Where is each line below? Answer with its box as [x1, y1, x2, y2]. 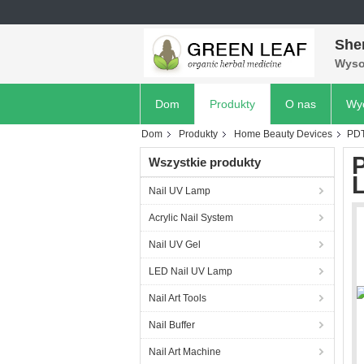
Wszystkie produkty [149, 155, 261, 169]
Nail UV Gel [149, 239, 201, 250]
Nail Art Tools [149, 292, 206, 304]
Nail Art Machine [149, 346, 221, 357]
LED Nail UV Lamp [149, 266, 232, 277]
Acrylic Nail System [149, 212, 233, 223]
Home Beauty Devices [234, 128, 332, 140]
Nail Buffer [149, 319, 195, 331]
